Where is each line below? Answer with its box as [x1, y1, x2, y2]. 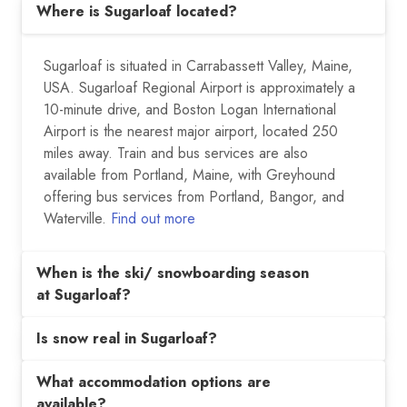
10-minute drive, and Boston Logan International [44, 98, 336, 120]
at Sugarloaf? [36, 283, 131, 305]
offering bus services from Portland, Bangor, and [44, 185, 344, 207]
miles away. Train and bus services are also [44, 142, 308, 164]
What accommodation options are [36, 371, 271, 392]
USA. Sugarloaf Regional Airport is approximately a [44, 76, 355, 98]
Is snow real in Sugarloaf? [36, 327, 217, 349]
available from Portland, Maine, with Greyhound [44, 164, 335, 185]
